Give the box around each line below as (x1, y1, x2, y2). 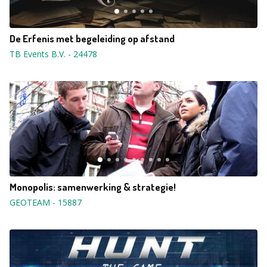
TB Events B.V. (10, 48, 66, 60)
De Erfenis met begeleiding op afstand (10, 32, 175, 45)
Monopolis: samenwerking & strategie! (10, 181, 176, 193)
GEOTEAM (10, 197, 50, 208)
